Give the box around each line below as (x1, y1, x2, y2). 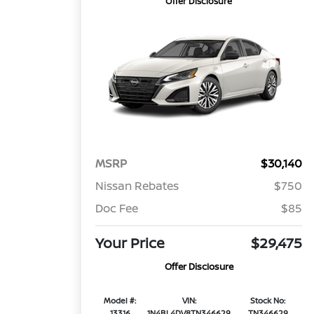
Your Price (95, 233, 165, 253)
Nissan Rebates (95, 178, 179, 194)
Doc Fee (95, 200, 139, 217)
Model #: (104, 295, 137, 306)
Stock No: (250, 295, 286, 306)
